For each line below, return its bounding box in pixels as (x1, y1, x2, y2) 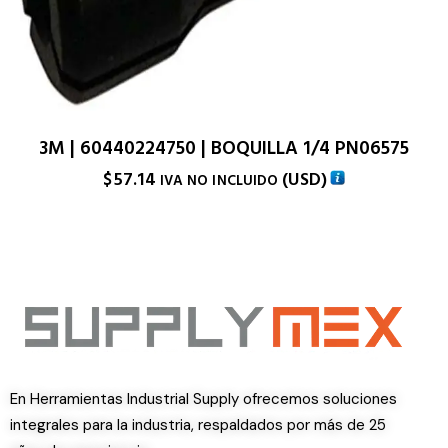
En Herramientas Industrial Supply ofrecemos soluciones (10, 388, 397, 409)
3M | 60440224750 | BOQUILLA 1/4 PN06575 (39, 134, 409, 162)
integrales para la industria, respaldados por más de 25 (10, 414, 386, 435)
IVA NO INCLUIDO (159, 170, 279, 191)
